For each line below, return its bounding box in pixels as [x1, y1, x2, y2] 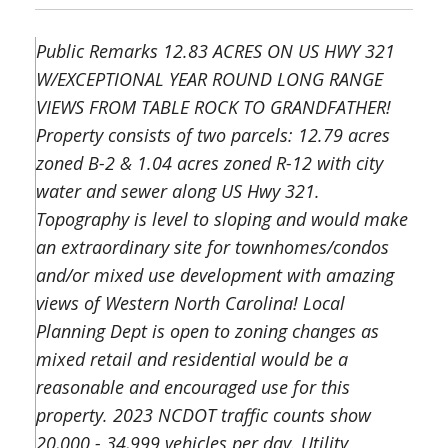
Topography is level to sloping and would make [36, 207, 408, 231]
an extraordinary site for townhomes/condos [36, 235, 389, 259]
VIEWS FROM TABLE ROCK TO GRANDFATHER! [36, 95, 391, 119]
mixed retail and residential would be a [36, 347, 348, 371]
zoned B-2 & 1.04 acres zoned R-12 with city [36, 151, 383, 175]
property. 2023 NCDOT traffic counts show [36, 403, 371, 427]
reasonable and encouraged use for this [36, 375, 350, 399]
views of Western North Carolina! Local [36, 291, 345, 315]
